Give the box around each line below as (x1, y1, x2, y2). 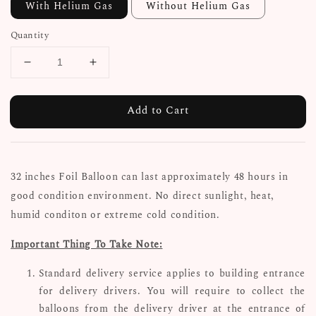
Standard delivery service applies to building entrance (39, 265, 305, 281)
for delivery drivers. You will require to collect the (39, 283, 305, 298)
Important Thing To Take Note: (11, 236, 163, 252)
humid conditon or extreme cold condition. (11, 207, 220, 222)
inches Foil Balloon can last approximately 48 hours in (24, 169, 288, 184)
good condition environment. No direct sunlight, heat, (11, 188, 274, 203)
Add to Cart (127, 102, 189, 119)
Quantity (11, 28, 49, 42)
